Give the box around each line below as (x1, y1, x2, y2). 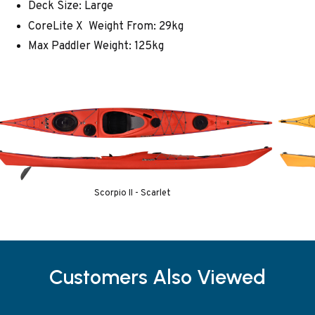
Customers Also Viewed (49, 264, 266, 289)
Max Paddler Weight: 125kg (28, 39, 165, 54)
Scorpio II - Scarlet (94, 187, 172, 199)
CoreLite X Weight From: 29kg (28, 19, 184, 34)
